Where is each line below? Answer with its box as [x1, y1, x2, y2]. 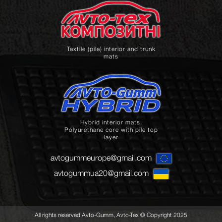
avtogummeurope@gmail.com [51, 153, 152, 163]
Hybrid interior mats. [80, 118, 142, 126]
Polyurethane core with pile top [64, 126, 158, 134]
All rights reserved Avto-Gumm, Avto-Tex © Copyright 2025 [34, 211, 187, 219]
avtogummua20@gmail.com [54, 168, 149, 177]
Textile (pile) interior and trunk [66, 45, 156, 53]
